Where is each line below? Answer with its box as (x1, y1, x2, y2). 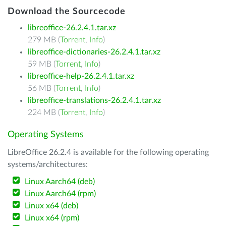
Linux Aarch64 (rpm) (25, 190, 96, 198)
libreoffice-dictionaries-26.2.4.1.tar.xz (28, 48, 160, 56)
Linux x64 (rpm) (25, 214, 80, 222)
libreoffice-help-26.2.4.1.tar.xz (28, 72, 134, 80)
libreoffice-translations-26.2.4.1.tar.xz (28, 96, 161, 104)
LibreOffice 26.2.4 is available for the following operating (8, 148, 209, 156)
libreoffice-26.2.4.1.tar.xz (28, 24, 116, 32)
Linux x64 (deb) (25, 202, 79, 210)
